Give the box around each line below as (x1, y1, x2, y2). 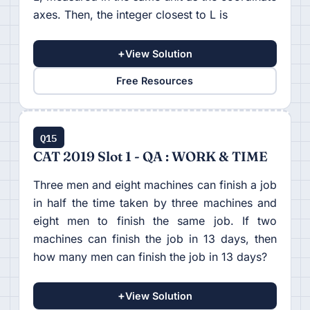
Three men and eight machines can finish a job (33, 177, 277, 192)
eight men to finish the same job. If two (33, 213, 277, 228)
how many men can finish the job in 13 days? (33, 249, 267, 264)
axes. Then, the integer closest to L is (33, 7, 228, 21)
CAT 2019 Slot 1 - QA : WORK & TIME (33, 147, 268, 165)
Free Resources (116, 75, 194, 87)
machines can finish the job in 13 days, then (33, 231, 277, 246)
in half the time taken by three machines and (33, 195, 277, 210)
